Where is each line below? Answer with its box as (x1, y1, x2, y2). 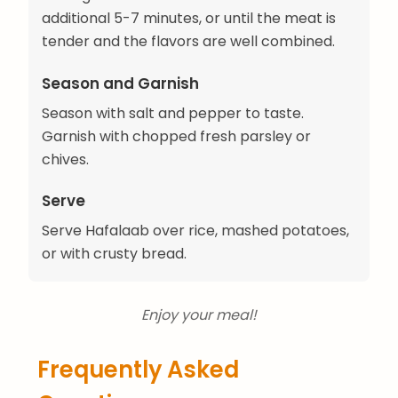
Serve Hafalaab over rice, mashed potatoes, (42, 219, 349, 241)
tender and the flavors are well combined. (42, 31, 335, 52)
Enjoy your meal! (141, 304, 257, 325)
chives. (42, 148, 89, 170)
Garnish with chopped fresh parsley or (42, 125, 311, 147)
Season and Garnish (42, 72, 199, 94)
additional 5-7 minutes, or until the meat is (42, 8, 336, 29)
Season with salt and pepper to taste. (42, 102, 304, 123)
